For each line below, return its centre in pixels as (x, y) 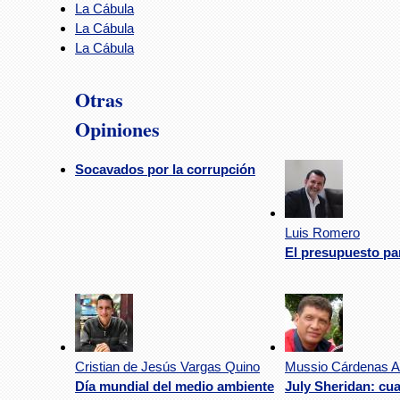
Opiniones (117, 129)
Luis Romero (322, 232)
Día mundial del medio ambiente (175, 386)
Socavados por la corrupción (165, 169)
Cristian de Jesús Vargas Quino (167, 366)
